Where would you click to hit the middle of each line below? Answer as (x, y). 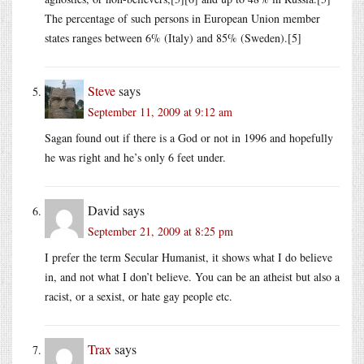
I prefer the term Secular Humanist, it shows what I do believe (188, 257)
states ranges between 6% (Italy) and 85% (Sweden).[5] (173, 37)
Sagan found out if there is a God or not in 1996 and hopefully (189, 137)
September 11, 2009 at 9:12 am (160, 111)
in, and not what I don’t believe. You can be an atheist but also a (192, 276)
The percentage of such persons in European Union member (182, 18)
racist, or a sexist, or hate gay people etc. (139, 296)
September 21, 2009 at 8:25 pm (160, 231)
